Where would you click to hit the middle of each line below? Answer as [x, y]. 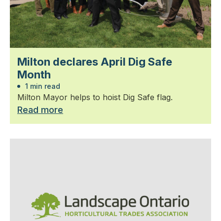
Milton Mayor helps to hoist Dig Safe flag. [95, 97]
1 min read [42, 86]
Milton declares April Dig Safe [95, 61]
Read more [40, 110]
